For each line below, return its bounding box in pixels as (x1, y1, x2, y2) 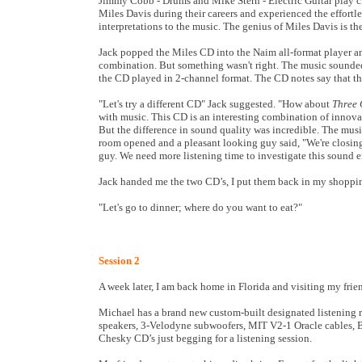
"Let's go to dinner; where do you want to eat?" (99, 201, 302, 213)
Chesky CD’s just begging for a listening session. (99, 332, 312, 344)
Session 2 (99, 255, 140, 267)
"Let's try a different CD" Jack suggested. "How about (99, 98, 332, 110)
